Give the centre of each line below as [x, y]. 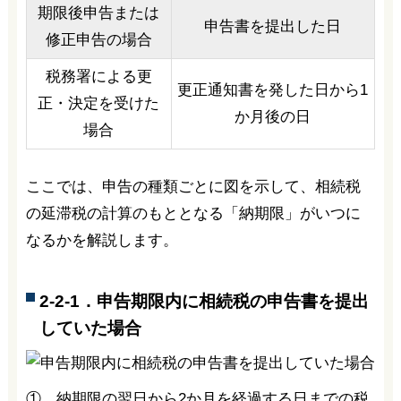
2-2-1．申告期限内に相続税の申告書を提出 [204, 301]
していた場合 [90, 328]
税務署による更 [98, 77]
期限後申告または [99, 13]
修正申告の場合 [98, 40]
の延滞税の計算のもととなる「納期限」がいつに [193, 214]
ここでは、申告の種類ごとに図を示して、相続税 [193, 187]
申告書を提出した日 [273, 27]
